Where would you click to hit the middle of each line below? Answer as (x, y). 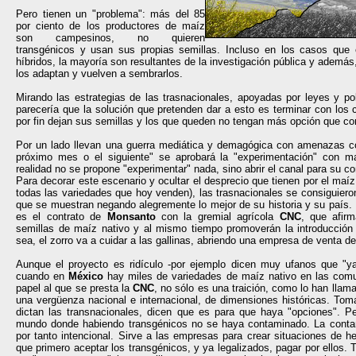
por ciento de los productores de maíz (110, 26)
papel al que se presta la (74, 288)
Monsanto (131, 217)
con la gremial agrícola (217, 217)
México (86, 276)
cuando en (43, 276)
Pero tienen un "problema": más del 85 (110, 14)
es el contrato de (62, 217)
